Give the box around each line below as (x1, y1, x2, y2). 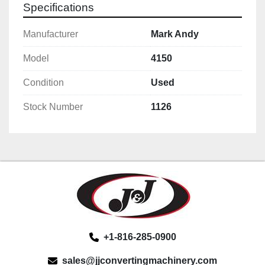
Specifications (23, 1, 94, 14)
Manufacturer (23, 29, 78, 40)
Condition (23, 77, 64, 88)
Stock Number (23, 102, 83, 112)
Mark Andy (151, 29, 199, 40)
